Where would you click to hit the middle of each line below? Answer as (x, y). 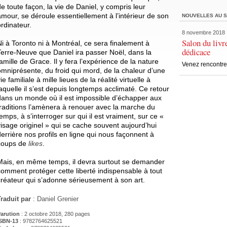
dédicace (196, 52)
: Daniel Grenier (55, 199)
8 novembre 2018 (203, 33)
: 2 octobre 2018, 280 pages (55, 214)
